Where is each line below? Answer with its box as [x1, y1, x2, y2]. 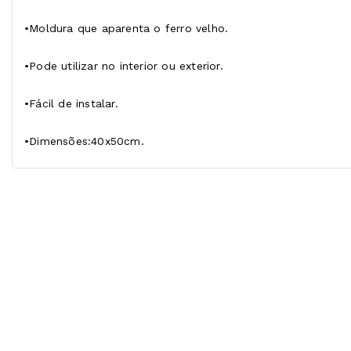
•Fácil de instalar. [24, 97, 118, 110]
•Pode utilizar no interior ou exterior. [24, 60, 223, 72]
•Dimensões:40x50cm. [24, 135, 144, 147]
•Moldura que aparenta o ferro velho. [24, 22, 229, 34]
